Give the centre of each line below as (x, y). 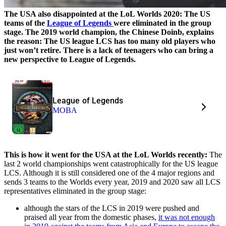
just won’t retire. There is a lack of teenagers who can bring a (109, 50)
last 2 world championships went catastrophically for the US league (111, 163)
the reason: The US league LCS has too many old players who (110, 41)
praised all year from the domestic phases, (91, 217)
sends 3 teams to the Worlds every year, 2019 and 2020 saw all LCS (112, 182)
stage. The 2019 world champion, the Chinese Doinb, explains (109, 32)
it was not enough (187, 217)
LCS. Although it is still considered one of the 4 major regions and (109, 173)
